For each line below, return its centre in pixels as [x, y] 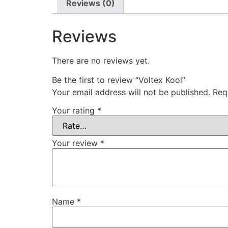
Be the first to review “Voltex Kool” [119, 80]
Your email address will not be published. [131, 92]
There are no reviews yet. [101, 61]
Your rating [75, 111]
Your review [76, 143]
